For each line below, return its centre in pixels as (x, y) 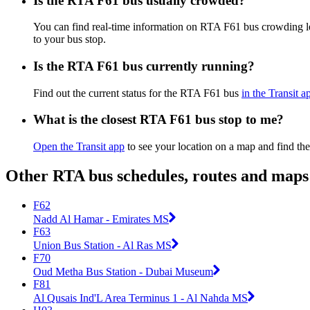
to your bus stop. (70, 39)
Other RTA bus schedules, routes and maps (157, 176)
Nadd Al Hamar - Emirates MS (101, 219)
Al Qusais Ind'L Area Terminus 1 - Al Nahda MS (140, 298)
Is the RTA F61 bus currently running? (144, 66)
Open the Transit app (79, 147)
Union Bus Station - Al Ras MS (102, 245)
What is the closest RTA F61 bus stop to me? (158, 120)
